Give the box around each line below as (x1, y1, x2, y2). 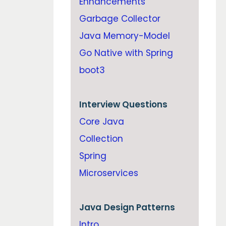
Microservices (79, 166, 138, 179)
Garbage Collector (79, 12, 160, 25)
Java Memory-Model (79, 29, 170, 42)
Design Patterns (103, 201, 175, 213)
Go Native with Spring (79, 46, 173, 59)
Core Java (79, 115, 124, 128)
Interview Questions (79, 98, 167, 110)
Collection (79, 132, 123, 145)
